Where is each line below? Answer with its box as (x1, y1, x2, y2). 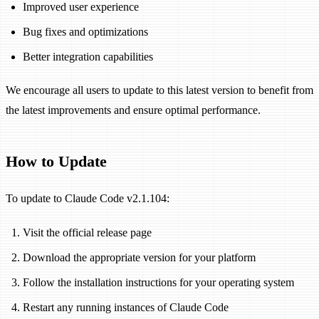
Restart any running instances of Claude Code (23, 300, 229, 313)
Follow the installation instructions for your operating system (23, 276, 294, 288)
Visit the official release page (23, 226, 152, 239)
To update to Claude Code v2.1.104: (6, 192, 169, 204)
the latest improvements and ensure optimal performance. (6, 104, 261, 117)
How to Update (6, 152, 107, 171)
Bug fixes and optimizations (23, 26, 148, 38)
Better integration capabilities (23, 51, 153, 63)
